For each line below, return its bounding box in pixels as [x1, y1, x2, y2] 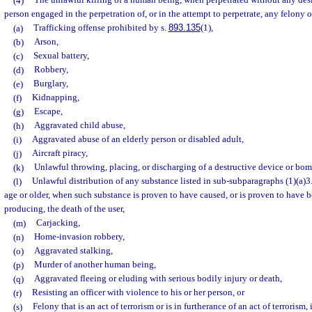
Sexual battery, [33, 50, 89, 61]
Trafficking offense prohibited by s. [33, 22, 169, 33]
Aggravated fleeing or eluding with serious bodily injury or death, [33, 273, 282, 284]
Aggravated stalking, [33, 245, 113, 256]
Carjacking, [36, 217, 80, 228]
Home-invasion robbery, [33, 231, 125, 242]
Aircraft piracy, [31, 148, 88, 159]
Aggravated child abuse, [33, 120, 125, 131]
